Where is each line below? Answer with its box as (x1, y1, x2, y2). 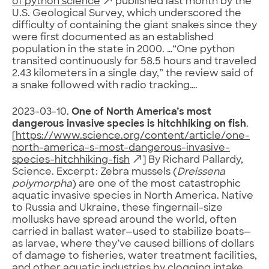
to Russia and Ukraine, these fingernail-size (12, 203, 223, 213)
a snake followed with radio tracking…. (12, 80, 198, 91)
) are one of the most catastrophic (72, 179, 241, 189)
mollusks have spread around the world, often (12, 215, 237, 225)
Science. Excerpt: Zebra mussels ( (12, 167, 177, 177)
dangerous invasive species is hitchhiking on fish (12, 119, 246, 129)
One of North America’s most (71, 107, 211, 117)
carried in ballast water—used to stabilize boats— (12, 227, 251, 237)
